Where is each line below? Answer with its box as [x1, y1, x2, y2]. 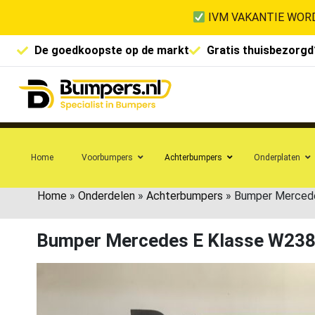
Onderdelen [78, 188, 135, 202]
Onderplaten [254, 152, 300, 162]
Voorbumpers [82, 152, 133, 162]
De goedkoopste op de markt [34, 44, 189, 57]
